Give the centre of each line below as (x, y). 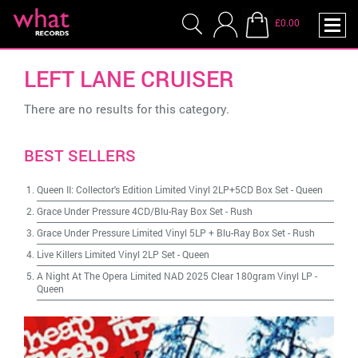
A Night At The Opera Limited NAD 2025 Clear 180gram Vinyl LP (175, 276)
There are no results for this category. (127, 109)
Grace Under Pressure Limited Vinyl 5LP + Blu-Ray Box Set (161, 233)
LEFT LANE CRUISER (129, 79)
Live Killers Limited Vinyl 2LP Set (106, 254)
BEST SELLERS (80, 155)
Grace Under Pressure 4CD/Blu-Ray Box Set (130, 211)
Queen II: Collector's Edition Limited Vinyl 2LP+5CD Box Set (163, 189)
